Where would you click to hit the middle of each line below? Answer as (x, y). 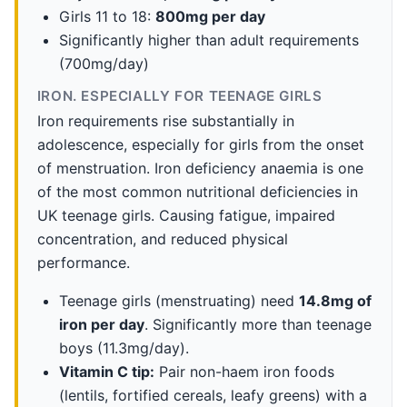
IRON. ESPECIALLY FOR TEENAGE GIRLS (179, 95)
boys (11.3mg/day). (124, 348)
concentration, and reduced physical (162, 239)
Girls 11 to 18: (107, 17)
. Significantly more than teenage (258, 325)
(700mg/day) (104, 64)
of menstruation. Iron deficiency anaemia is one (200, 169)
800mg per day (210, 17)
